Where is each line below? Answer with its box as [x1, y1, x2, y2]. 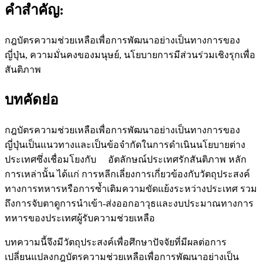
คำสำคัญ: [5, 2, 64, 18]
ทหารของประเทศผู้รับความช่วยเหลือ [5, 213, 155, 224]
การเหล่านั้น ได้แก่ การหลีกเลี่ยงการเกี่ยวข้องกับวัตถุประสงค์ [5, 169, 250, 180]
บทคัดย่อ [5, 92, 58, 108]
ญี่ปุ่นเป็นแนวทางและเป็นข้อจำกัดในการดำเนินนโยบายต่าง [5, 140, 245, 150]
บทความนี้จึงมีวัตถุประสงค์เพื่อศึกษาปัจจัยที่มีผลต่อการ [5, 237, 227, 248]
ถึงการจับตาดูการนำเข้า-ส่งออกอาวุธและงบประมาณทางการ [5, 198, 254, 209]
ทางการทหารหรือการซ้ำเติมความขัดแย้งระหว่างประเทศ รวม [5, 184, 257, 194]
